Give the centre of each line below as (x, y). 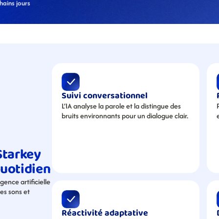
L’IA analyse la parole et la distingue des (121, 106)
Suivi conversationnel (105, 96)
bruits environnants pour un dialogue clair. (125, 116)
